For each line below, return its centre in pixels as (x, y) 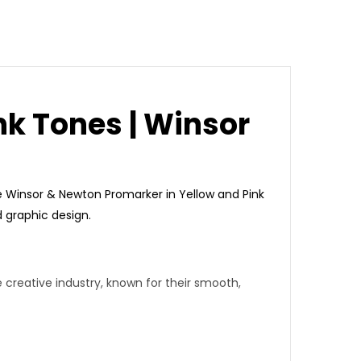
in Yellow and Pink (214, 194)
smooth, (218, 283)
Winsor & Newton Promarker (84, 194)
